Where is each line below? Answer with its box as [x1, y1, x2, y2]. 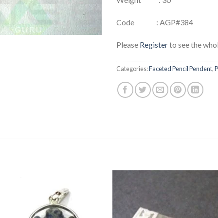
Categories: [116, 64, 149, 73]
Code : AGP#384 [116, 17, 193, 27]
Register [140, 39, 168, 49]
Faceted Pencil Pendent [149, 64, 212, 73]
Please [116, 39, 140, 49]
